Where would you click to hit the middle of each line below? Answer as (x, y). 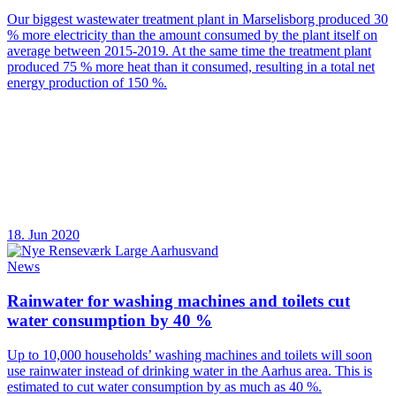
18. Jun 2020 (43, 235)
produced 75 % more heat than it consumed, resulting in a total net (191, 67)
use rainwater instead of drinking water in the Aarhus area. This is (190, 370)
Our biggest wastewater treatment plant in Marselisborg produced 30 (198, 19)
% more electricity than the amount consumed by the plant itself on (192, 35)
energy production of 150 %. (87, 83)
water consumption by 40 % (110, 321)
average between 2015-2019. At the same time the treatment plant (189, 51)
